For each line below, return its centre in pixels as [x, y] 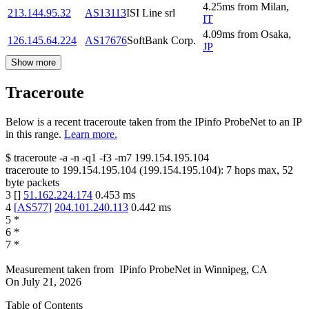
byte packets [32, 182]
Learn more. [91, 134]
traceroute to [32, 170]
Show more [33, 62]
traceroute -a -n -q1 [55, 157]
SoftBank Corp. [161, 40]
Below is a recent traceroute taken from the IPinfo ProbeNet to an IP [153, 121]
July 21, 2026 [52, 281]
